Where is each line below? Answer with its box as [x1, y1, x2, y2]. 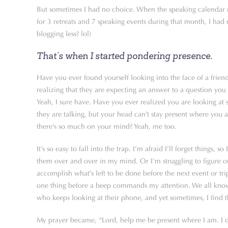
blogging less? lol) [37, 30, 91, 38]
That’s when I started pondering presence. [37, 50, 212, 62]
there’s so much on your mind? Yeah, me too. [37, 122, 177, 131]
